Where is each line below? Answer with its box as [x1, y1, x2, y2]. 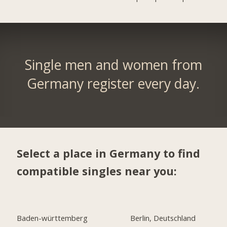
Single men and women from [24, 55, 202, 74]
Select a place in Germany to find [17, 146, 201, 161]
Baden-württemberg [17, 212, 88, 223]
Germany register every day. [27, 74, 200, 93]
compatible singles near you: [17, 164, 177, 179]
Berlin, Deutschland [130, 212, 196, 223]
